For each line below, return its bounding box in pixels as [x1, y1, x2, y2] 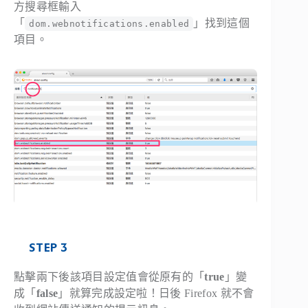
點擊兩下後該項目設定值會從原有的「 [14, 271, 205, 283]
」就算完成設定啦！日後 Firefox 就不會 [58, 287, 254, 300]
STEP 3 [29, 240, 68, 256]
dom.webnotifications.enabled [29, 19, 190, 30]
